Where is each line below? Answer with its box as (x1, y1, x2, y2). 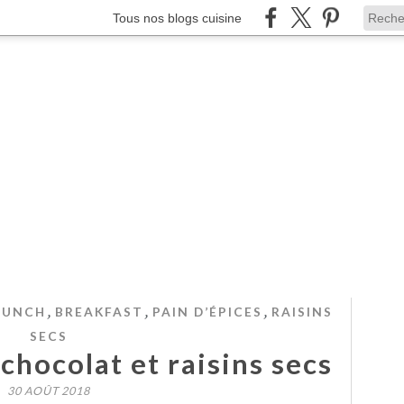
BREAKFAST (55, 304, 143, 319)
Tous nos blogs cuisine (113, 10, 242, 25)
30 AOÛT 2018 (7, 384, 90, 398)
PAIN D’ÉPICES (152, 304, 262, 319)
